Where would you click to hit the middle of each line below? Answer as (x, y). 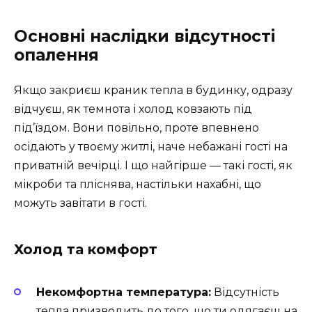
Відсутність (245, 292)
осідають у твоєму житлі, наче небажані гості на (151, 146)
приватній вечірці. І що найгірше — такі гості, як (153, 165)
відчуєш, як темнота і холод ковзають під (133, 109)
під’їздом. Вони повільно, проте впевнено (136, 127)
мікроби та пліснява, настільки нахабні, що (138, 184)
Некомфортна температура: (124, 292)
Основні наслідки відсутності (145, 36)
